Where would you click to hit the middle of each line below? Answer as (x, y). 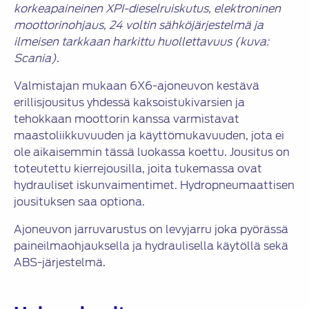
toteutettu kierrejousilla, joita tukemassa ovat (138, 169)
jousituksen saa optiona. (79, 202)
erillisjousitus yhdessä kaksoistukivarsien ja (129, 103)
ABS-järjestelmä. (60, 263)
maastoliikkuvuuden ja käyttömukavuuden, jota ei (149, 136)
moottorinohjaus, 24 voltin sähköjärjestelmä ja (139, 26)
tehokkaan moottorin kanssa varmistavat (127, 119)
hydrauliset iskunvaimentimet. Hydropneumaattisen (154, 186)
